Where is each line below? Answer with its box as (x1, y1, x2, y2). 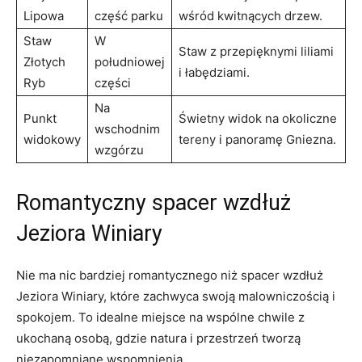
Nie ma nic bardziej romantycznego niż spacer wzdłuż (16, 267, 323, 283)
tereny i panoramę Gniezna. (179, 131, 336, 147)
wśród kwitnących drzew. (179, 7, 322, 23)
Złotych (23, 53, 65, 69)
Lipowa (23, 7, 64, 23)
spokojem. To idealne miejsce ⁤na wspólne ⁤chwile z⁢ (16, 309, 305, 325)
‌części (95, 74, 131, 90)
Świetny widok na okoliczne (179, 110, 337, 126)
